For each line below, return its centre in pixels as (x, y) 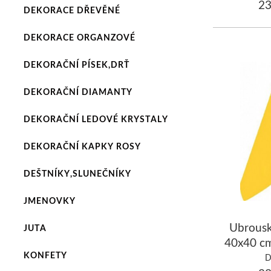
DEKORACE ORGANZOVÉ (79, 37)
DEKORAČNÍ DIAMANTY (78, 92)
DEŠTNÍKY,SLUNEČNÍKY (77, 173)
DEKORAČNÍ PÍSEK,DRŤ (76, 64)
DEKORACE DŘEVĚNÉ (72, 10)
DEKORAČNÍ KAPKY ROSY (82, 146)
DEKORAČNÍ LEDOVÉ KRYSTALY (96, 119)
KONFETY (45, 255)
